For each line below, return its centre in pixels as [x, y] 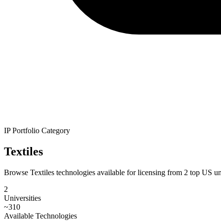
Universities [22, 198]
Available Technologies [40, 216]
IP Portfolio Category [37, 130]
